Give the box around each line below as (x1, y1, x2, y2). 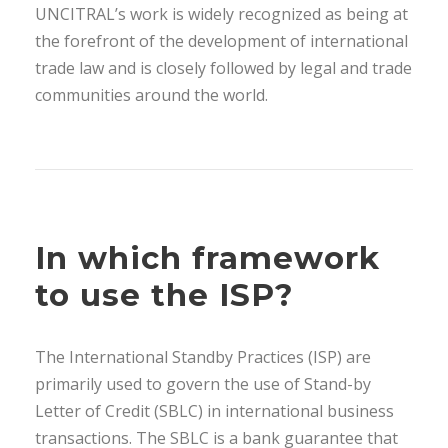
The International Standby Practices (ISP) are (35, 346, 371, 368)
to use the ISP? (35, 276, 294, 314)
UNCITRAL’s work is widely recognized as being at (35, 3, 408, 25)
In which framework (35, 239, 380, 277)
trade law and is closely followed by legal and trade (35, 57, 412, 79)
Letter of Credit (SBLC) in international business (35, 400, 394, 422)
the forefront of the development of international (35, 30, 408, 52)
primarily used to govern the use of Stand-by (35, 373, 371, 395)
